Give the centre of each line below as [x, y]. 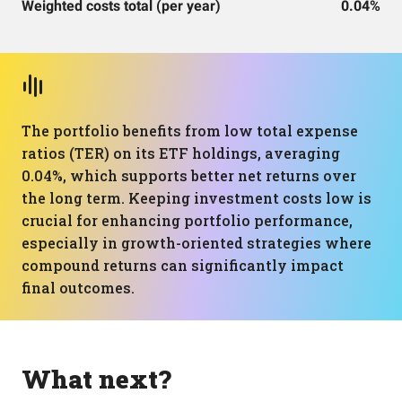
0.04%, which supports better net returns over [189, 175]
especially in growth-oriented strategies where [197, 243]
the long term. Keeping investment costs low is [197, 198]
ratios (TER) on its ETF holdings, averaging [181, 153]
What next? [96, 379]
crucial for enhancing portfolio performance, [187, 220]
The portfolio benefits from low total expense [190, 131]
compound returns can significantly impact [183, 265]
